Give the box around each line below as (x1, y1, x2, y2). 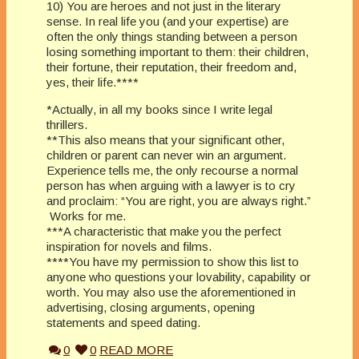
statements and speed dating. (46, 315, 200, 329)
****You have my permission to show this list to (46, 254, 299, 268)
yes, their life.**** (46, 75, 139, 89)
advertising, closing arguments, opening (46, 300, 255, 314)
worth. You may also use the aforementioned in (46, 284, 296, 299)
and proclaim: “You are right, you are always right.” (46, 193, 311, 208)
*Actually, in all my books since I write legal (46, 102, 272, 116)
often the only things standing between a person (46, 29, 297, 43)
